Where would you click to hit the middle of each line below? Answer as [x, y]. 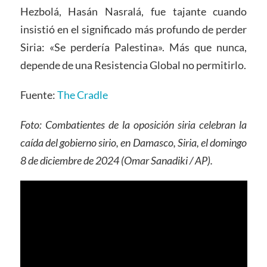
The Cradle [82, 94]
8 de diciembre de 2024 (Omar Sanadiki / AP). [116, 160]
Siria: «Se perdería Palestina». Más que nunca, [133, 47]
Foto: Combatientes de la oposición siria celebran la [133, 124]
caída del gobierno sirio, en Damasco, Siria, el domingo [133, 142]
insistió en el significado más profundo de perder [133, 30]
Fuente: [38, 94]
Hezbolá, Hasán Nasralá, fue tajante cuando [133, 12]
